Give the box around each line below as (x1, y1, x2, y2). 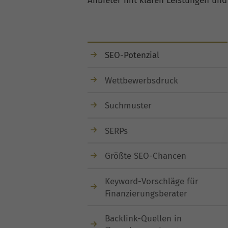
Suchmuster (105, 100, 152, 111)
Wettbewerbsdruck (105, 75, 178, 86)
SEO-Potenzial (105, 50, 159, 61)
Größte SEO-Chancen (105, 151, 186, 161)
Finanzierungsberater (105, 188, 187, 199)
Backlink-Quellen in (105, 213, 182, 224)
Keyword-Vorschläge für (105, 176, 198, 187)
